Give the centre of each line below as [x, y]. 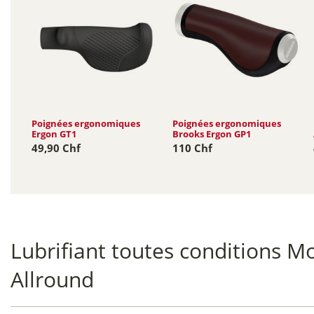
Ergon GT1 [54, 134]
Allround [53, 279]
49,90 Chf [56, 148]
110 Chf [193, 148]
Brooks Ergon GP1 [212, 134]
